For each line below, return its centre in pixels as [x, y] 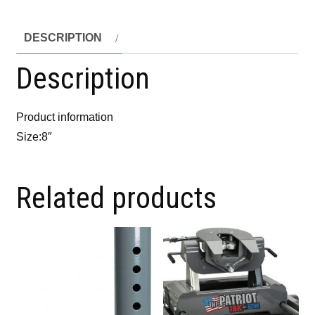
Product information [65, 117]
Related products [117, 198]
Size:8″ [34, 137]
